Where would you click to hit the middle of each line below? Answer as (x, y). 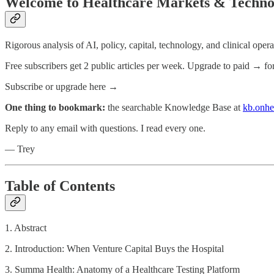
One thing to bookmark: (56, 107)
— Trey (20, 149)
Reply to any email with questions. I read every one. (105, 128)
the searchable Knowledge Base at (175, 107)
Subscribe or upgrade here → (61, 86)
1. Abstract (26, 228)
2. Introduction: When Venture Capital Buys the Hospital (114, 249)
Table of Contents (60, 186)
